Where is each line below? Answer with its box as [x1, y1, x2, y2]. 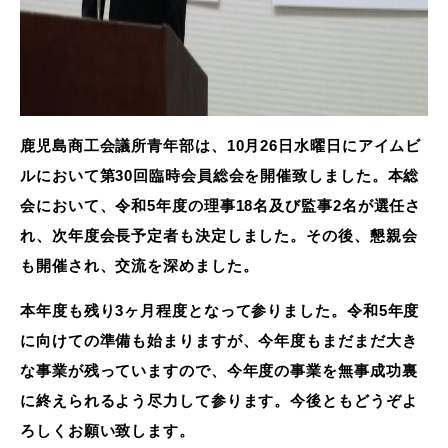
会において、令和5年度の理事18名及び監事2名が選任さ [20, 196, 422, 214]
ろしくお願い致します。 [20, 421, 195, 439]
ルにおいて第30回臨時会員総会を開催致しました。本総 [20, 166, 420, 184]
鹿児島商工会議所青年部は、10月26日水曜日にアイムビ [20, 136, 422, 154]
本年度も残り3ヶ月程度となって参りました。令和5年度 [20, 301, 420, 319]
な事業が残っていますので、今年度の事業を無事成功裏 [20, 361, 418, 379]
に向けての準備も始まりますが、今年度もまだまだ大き [20, 331, 418, 349]
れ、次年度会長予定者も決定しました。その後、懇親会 [20, 226, 418, 244]
